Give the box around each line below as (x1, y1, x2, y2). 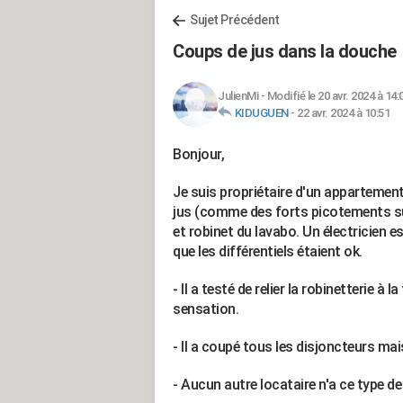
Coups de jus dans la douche (173, 40, 397, 62)
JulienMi (218, 89, 258, 103)
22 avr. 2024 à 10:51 (297, 106, 390, 120)
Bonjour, (173, 146, 224, 163)
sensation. (173, 300, 238, 318)
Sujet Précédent (190, 13, 280, 27)
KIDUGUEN (234, 106, 289, 120)
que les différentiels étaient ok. (173, 243, 363, 260)
